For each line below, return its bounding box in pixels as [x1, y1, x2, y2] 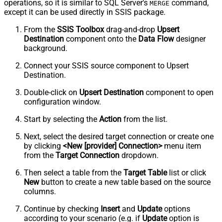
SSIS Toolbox [57, 24, 104, 34]
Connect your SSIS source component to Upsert [24, 60, 189, 70]
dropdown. [119, 150, 159, 160]
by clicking [24, 141, 63, 151]
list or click [167, 167, 206, 177]
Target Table [123, 167, 167, 177]
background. [24, 43, 67, 53]
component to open [144, 87, 214, 97]
